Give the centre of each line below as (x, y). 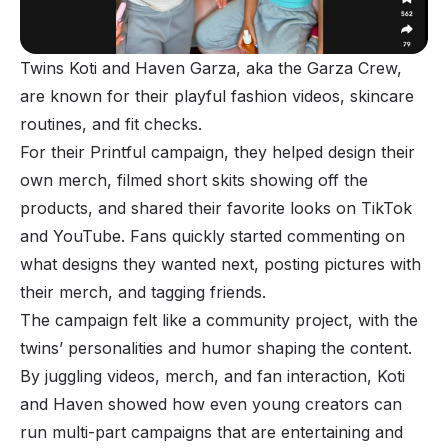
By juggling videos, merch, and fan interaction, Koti (212, 376)
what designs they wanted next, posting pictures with (220, 264)
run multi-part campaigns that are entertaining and (211, 432)
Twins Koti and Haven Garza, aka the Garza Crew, (211, 68)
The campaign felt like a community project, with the (219, 320)
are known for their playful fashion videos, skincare (217, 96)
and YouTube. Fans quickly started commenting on (212, 236)
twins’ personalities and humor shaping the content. (218, 348)
